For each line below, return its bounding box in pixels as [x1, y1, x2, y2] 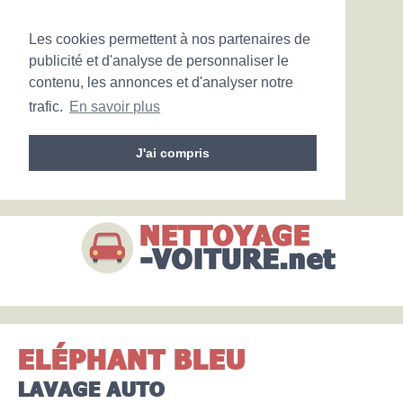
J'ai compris [136, 146, 210, 161]
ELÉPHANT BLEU [18, 341, 246, 375]
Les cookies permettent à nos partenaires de [29, 31, 310, 47]
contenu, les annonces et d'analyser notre [29, 75, 293, 90]
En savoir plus [69, 99, 161, 115]
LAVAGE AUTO [18, 375, 166, 401]
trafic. [29, 99, 67, 115]
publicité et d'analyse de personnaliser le [29, 53, 289, 68]
